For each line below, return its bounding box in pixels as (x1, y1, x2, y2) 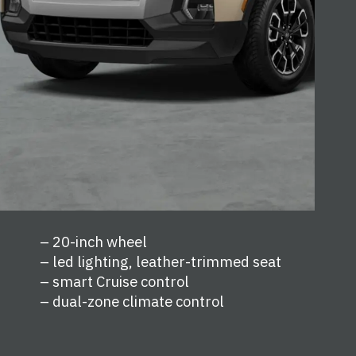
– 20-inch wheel (40, 232, 148, 252)
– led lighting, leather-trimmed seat (40, 252, 282, 272)
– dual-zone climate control (40, 292, 225, 311)
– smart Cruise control (40, 272, 190, 292)
